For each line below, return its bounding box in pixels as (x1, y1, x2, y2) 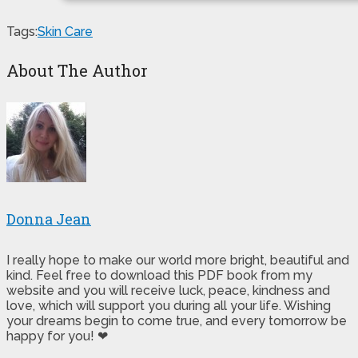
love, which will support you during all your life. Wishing (6, 297, 331, 313)
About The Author (6, 60, 148, 82)
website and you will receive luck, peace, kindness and (6, 282, 330, 298)
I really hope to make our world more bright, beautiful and (6, 252, 349, 268)
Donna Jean (6, 209, 91, 229)
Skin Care (38, 23, 93, 39)
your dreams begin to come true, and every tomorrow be (6, 312, 347, 328)
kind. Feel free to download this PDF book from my (6, 267, 312, 283)
